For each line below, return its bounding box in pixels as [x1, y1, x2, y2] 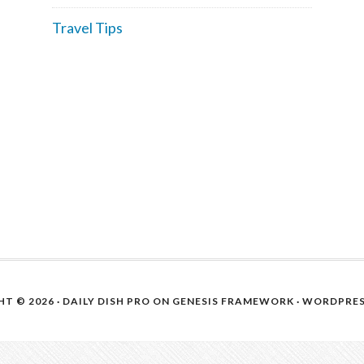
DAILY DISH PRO [63, 294, 150, 307]
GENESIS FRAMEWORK [172, 294, 294, 307]
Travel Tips [52, 18, 123, 37]
